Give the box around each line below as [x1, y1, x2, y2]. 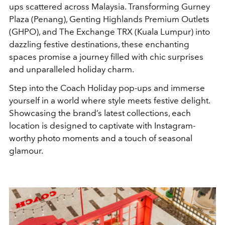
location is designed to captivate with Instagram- [9, 120, 195, 131]
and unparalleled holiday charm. [9, 64, 134, 74]
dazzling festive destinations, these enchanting [9, 39, 189, 49]
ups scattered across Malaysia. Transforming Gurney [9, 1, 210, 12]
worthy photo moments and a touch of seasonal [9, 133, 192, 143]
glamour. [9, 145, 43, 156]
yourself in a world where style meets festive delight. [9, 95, 210, 105]
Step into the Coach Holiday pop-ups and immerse [9, 82, 205, 93]
